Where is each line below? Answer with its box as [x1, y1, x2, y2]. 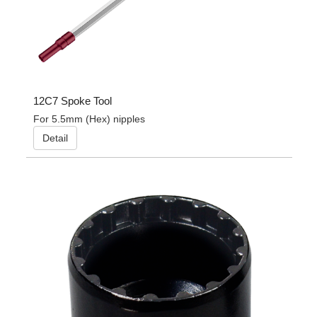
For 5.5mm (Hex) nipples [33, 113, 145, 125]
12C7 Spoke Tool [33, 95, 112, 108]
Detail [42, 132, 68, 144]
